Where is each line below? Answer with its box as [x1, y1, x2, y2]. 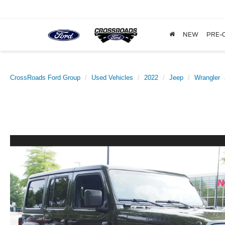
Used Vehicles [91, 74, 133, 81]
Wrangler [194, 74, 220, 81]
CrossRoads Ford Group [10, 74, 80, 81]
